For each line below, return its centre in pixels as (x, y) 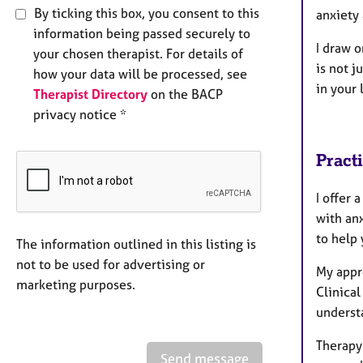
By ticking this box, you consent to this (145, 13)
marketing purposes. (76, 284)
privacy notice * (80, 114)
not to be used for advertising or (111, 264)
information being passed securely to (142, 33)
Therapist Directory (90, 94)
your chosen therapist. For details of (138, 53)
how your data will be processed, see (140, 73)
